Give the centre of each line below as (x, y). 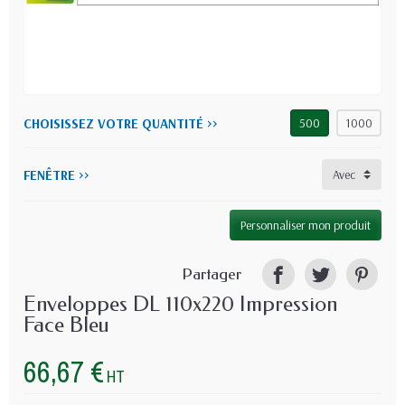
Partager (212, 275)
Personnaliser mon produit (306, 225)
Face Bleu (66, 325)
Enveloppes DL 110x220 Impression (180, 304)
